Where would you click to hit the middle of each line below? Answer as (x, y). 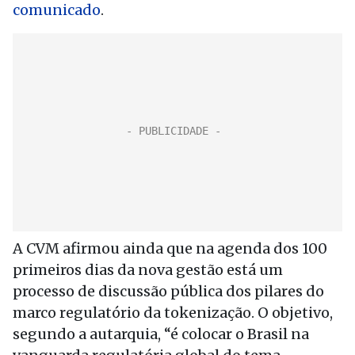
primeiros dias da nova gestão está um (148, 270)
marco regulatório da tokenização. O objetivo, (173, 313)
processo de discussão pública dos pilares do (168, 291)
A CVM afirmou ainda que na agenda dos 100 (170, 248)
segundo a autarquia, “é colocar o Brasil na (161, 334)
